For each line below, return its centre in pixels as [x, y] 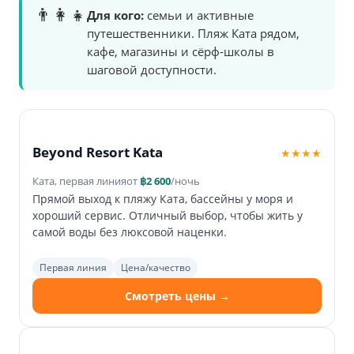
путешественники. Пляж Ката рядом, [193, 34]
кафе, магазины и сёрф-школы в [181, 52]
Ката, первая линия [79, 181]
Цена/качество [156, 268]
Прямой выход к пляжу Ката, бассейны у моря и [163, 199]
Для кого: [115, 15]
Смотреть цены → [177, 296]
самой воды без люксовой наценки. [130, 232]
